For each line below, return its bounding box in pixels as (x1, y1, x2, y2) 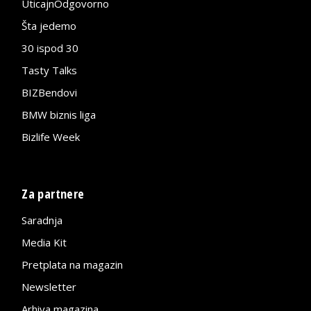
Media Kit (22, 235, 67, 249)
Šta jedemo (22, 18, 77, 33)
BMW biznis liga (22, 107, 96, 121)
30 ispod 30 (22, 40, 79, 55)
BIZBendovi (22, 85, 78, 99)
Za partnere (22, 185, 85, 202)
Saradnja (22, 212, 63, 227)
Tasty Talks (22, 62, 78, 77)
